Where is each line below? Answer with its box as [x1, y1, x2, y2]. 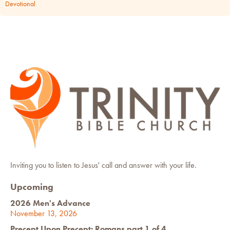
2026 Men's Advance [10, 197, 90, 208]
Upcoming [10, 180, 53, 193]
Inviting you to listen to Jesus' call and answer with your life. [10, 159, 197, 170]
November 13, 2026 [10, 207, 77, 219]
